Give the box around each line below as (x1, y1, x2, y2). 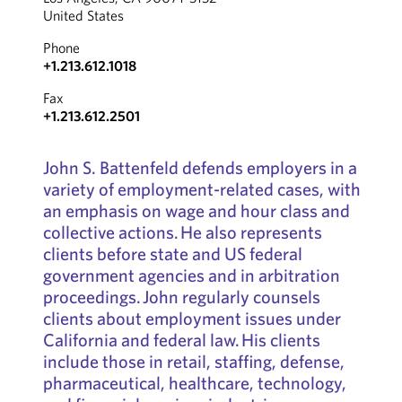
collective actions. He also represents (42, 221, 322, 243)
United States (42, 6, 124, 24)
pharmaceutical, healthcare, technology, (42, 371, 346, 394)
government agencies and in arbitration (42, 264, 340, 286)
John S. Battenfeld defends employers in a (42, 156, 357, 179)
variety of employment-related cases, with (42, 178, 361, 200)
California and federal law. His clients (42, 328, 320, 351)
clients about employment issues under (42, 307, 341, 329)
